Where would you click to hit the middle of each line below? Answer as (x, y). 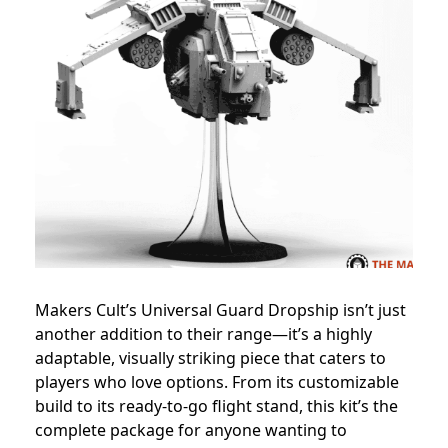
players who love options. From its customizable (217, 382)
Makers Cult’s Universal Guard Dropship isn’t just (220, 310)
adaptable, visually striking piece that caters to (210, 358)
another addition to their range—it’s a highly (203, 334)
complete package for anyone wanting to (191, 430)
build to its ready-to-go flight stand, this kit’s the (216, 406)
